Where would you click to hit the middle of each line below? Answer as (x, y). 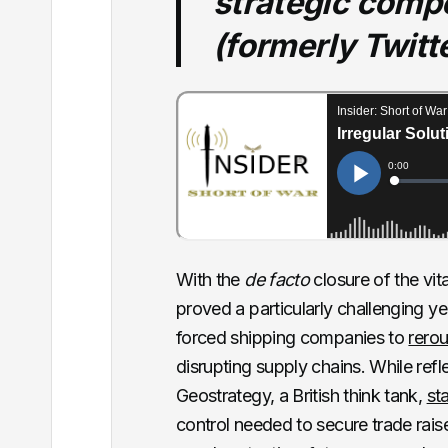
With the (210, 280)
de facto (277, 280)
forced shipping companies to (292, 338)
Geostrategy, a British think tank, (301, 396)
